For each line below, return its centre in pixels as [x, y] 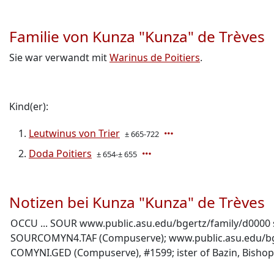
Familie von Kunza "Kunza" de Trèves [137, 36]
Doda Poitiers [60, 154]
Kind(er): [29, 106]
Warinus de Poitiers [155, 57]
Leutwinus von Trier [74, 133]
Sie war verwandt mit [59, 57]
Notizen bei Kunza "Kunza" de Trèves [137, 202]
